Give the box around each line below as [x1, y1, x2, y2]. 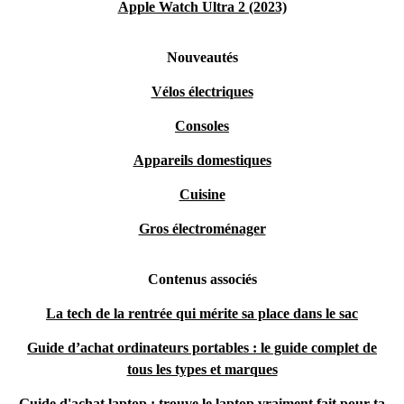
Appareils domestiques [133, 152, 271, 168]
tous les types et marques [126, 362, 278, 377]
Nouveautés [166, 50, 238, 65]
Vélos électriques [151, 84, 253, 99]
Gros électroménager [138, 221, 266, 236]
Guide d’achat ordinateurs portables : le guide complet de [27, 340, 377, 355]
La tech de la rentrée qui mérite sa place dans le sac [46, 306, 358, 321]
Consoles [175, 118, 229, 133]
